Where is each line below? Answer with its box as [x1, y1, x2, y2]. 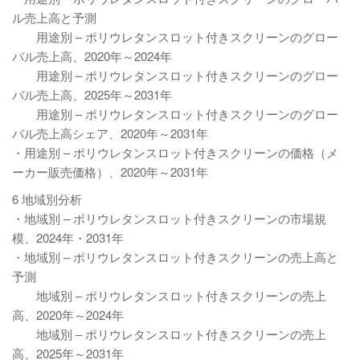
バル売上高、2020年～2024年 [12, 47, 172, 64]
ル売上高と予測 [12, 9, 96, 26]
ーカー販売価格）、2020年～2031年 [12, 163, 208, 180]
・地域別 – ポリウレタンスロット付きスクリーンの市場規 [12, 210, 326, 227]
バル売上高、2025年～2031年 [12, 86, 172, 103]
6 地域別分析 [12, 190, 82, 207]
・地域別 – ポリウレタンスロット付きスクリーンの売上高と [12, 248, 338, 265]
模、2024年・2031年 [12, 229, 124, 246]
